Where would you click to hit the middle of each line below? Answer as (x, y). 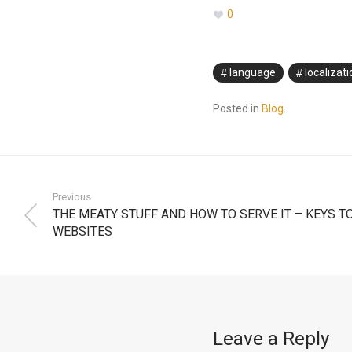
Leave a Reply (271, 338)
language (252, 72)
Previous (72, 196)
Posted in (237, 108)
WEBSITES (82, 231)
